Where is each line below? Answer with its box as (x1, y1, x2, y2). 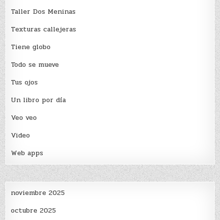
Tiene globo (11, 41, 51, 52)
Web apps (11, 147, 44, 158)
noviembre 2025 (11, 187, 65, 198)
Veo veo (11, 112, 37, 123)
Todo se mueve (11, 59, 59, 70)
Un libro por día (11, 94, 66, 105)
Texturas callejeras (11, 24, 77, 34)
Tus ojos (11, 77, 38, 87)
